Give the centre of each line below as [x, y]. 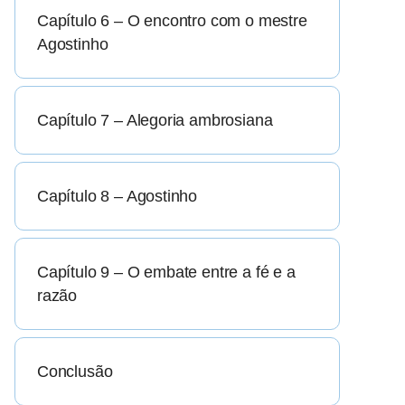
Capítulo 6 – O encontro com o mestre [172, 21]
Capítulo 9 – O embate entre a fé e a [166, 273]
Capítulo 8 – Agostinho [118, 197]
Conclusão [75, 372]
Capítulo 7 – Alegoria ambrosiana [155, 121]
